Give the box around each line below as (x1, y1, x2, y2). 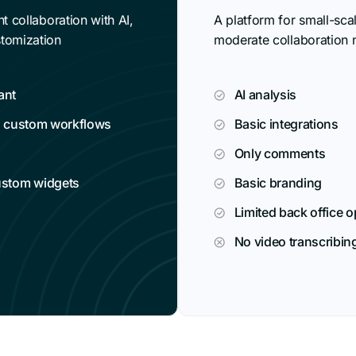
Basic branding (234, 175, 325, 192)
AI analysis (234, 87, 300, 103)
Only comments (234, 145, 326, 162)
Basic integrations (234, 116, 339, 133)
